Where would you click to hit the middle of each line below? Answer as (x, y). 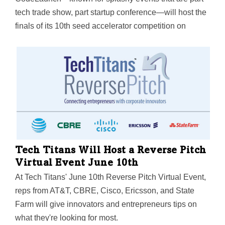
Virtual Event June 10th (77, 164)
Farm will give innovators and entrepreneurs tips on (106, 204)
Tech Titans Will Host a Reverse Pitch (111, 151)
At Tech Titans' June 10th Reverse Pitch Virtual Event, (110, 177)
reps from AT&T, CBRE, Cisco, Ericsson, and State (105, 191)
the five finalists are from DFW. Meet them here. (99, 53)
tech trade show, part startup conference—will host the (111, 13)
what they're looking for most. (67, 218)
